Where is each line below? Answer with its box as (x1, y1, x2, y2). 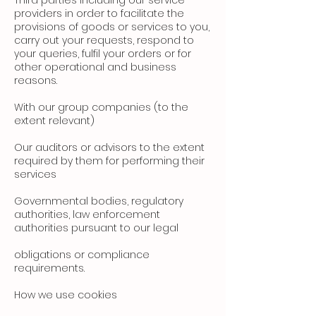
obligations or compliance (14, 248, 150, 262)
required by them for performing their (14, 154, 205, 169)
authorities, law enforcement (14, 207, 160, 222)
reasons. (14, 73, 57, 88)
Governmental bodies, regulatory (14, 194, 183, 209)
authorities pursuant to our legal (14, 221, 178, 236)
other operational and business (14, 60, 176, 75)
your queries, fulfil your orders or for (14, 47, 191, 61)
